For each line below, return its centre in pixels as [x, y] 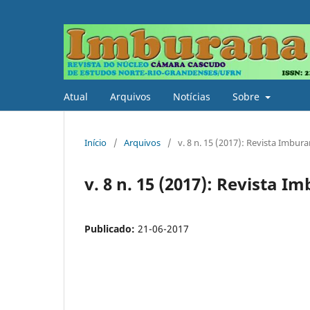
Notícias [192, 96]
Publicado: [111, 228]
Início [95, 142]
